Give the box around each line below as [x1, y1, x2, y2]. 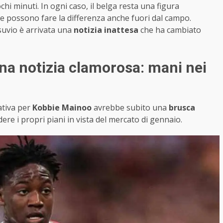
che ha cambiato [138, 24, 201, 35]
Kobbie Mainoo [32, 102, 94, 113]
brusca [167, 102, 195, 113]
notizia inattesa [74, 24, 138, 35]
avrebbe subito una [94, 102, 167, 113]
